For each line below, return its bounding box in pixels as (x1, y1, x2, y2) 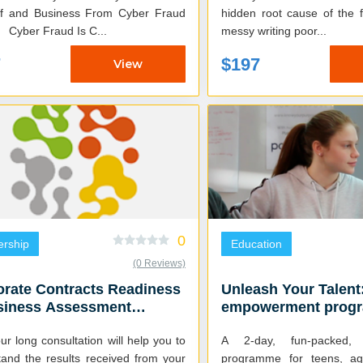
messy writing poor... (294, 24, 327, 38)
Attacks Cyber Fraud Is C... (9, 24, 107, 38)
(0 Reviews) (133, 258, 186, 270)
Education (231, 237, 282, 251)
